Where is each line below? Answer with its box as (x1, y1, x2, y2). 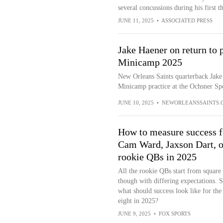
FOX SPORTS (158, 211, 191, 217)
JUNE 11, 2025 (117, 17, 154, 23)
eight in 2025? (117, 197, 158, 205)
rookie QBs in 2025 (117, 151, 197, 162)
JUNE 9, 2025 (117, 211, 151, 217)
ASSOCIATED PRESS (161, 17, 213, 23)
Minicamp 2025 (117, 57, 182, 68)
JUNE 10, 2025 (117, 100, 154, 106)
